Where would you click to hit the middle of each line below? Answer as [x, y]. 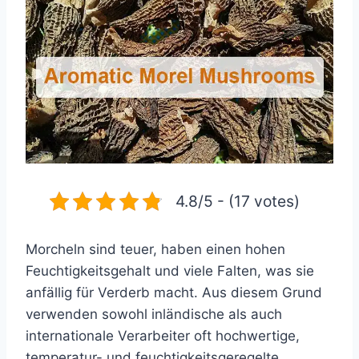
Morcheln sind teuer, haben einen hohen [155, 249]
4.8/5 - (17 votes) [238, 201]
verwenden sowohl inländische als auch [154, 314]
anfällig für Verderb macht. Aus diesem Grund [174, 292]
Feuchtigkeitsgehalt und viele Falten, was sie [170, 271]
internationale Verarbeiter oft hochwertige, [163, 336]
